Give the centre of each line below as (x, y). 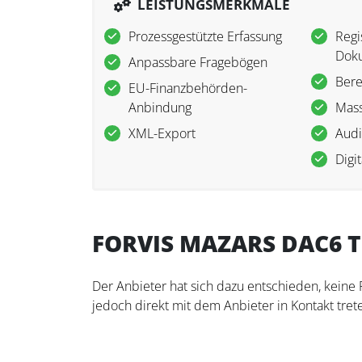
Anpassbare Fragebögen (198, 63)
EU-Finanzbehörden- (188, 88)
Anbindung (160, 108)
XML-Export (162, 134)
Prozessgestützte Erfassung (205, 37)
